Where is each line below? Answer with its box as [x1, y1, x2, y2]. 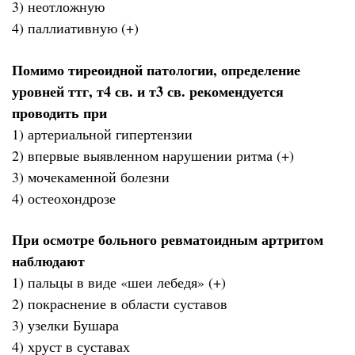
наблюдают [12, 250, 85, 272]
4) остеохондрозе [12, 188, 116, 208]
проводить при [12, 101, 107, 123]
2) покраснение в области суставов [12, 294, 227, 314]
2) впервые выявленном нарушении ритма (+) [12, 145, 294, 165]
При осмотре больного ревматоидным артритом [12, 229, 323, 250]
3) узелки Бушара [12, 315, 119, 335]
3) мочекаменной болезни [12, 166, 170, 186]
